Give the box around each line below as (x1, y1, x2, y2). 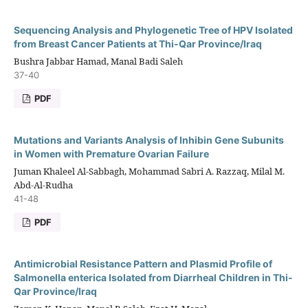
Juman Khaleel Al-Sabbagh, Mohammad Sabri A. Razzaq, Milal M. (13, 165, 285, 178)
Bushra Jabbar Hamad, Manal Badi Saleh (13, 55, 183, 68)
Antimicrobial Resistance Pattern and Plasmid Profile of (13, 258, 272, 270)
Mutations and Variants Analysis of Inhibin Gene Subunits (13, 134, 284, 146)
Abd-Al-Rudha (13, 179, 73, 192)
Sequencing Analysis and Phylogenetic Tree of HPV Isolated (13, 24, 293, 36)
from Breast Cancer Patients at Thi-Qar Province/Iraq (13, 38, 262, 50)
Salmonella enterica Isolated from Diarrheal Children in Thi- (13, 272, 293, 284)
